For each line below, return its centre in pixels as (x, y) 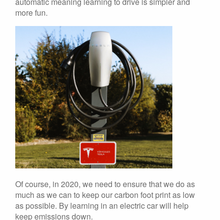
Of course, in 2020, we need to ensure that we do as (105, 184)
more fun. (31, 13)
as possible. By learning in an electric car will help (102, 205)
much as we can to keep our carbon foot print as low (105, 194)
